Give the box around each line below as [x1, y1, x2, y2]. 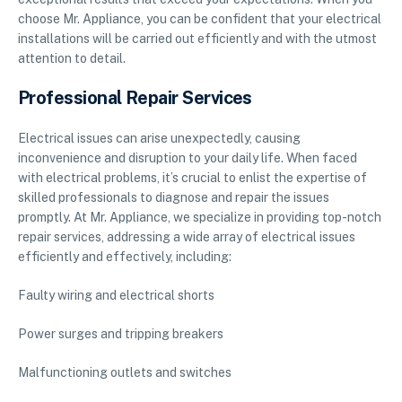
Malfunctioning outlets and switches [18, 365, 232, 380]
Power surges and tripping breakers [18, 327, 223, 342]
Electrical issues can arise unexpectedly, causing [18, 131, 301, 146]
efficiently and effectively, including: [18, 249, 232, 265]
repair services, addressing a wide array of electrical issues [18, 230, 355, 245]
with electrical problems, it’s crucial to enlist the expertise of [18, 170, 367, 186]
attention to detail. [18, 51, 126, 66]
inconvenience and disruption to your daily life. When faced [18, 151, 357, 166]
